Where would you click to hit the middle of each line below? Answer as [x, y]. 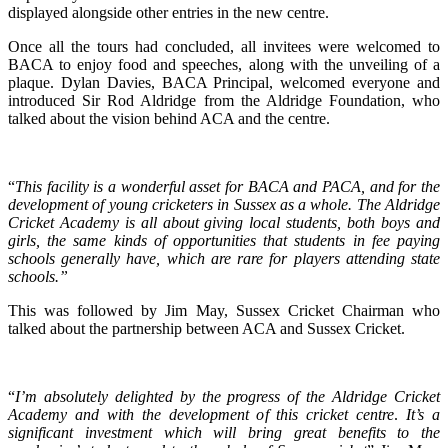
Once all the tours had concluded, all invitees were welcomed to [224, 47]
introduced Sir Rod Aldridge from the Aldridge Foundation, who [224, 101]
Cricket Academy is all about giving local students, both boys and [224, 223]
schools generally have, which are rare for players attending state [224, 259]
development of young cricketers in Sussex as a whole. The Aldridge [224, 205]
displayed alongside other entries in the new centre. [168, 13]
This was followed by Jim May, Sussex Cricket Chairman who [224, 311]
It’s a [423, 415]
